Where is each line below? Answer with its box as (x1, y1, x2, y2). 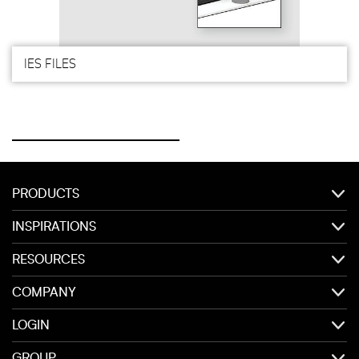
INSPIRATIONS (12, 220, 96, 233)
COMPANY (12, 286, 76, 299)
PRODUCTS (12, 188, 79, 200)
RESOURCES (12, 253, 85, 266)
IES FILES (24, 58, 76, 71)
